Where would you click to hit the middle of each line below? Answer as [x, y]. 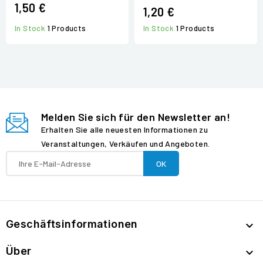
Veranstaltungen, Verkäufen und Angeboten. [126, 144]
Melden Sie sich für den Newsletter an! [136, 117]
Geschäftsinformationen [72, 224]
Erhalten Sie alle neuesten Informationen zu [125, 130]
